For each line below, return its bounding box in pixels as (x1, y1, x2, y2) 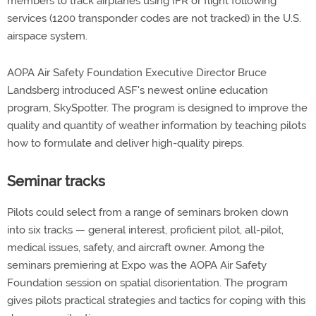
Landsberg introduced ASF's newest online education (7, 84, 268, 97)
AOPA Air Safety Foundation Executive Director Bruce (7, 66, 267, 79)
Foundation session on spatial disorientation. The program (7, 276, 288, 289)
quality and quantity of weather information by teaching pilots (7, 119, 306, 132)
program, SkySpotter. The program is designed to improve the (7, 102, 308, 114)
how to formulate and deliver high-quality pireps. (7, 137, 244, 150)
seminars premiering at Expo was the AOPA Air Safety (7, 259, 267, 272)
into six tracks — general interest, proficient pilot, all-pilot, (7, 224, 284, 236)
